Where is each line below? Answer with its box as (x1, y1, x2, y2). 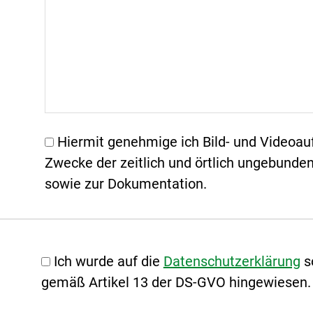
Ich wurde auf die (53, 252, 163, 270)
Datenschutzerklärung (163, 252, 300, 270)
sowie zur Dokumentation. (45, 175, 208, 192)
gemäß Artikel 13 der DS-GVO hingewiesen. (41, 273, 311, 291)
